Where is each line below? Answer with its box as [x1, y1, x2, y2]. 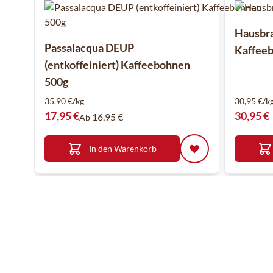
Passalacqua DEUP [44, 41, 134, 54]
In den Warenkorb [89, 143, 157, 154]
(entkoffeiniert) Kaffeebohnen [44, 58, 190, 71]
